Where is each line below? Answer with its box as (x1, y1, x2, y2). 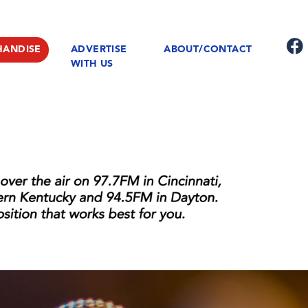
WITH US (70, 58, 113, 69)
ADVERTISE (70, 44, 127, 54)
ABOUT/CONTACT (164, 44, 252, 54)
